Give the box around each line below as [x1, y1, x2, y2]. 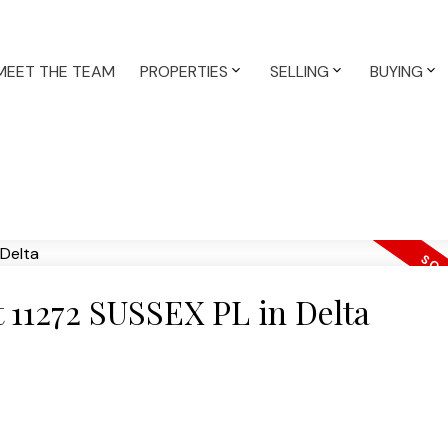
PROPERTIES [140, 61, 229, 82]
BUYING [370, 61, 424, 82]
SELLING [269, 61, 329, 82]
